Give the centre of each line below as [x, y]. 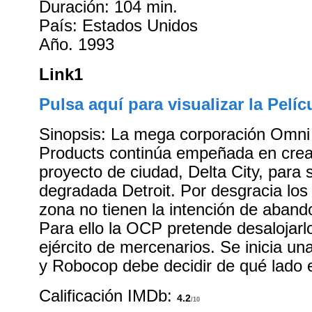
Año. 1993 [77, 44]
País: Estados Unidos [119, 25]
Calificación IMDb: [108, 296]
